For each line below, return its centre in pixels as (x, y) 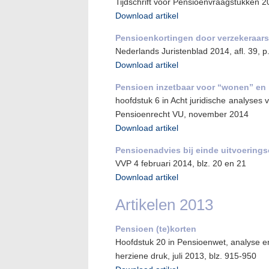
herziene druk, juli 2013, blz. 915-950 (186, 256)
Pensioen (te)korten (156, 229)
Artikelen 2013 (164, 205)
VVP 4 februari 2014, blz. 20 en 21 (181, 163)
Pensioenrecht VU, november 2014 (182, 114)
